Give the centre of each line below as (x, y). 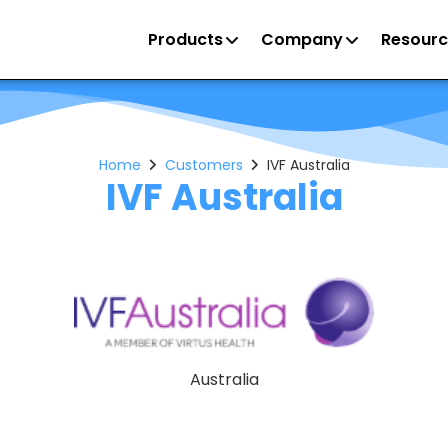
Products (185, 39)
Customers (203, 165)
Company (301, 39)
